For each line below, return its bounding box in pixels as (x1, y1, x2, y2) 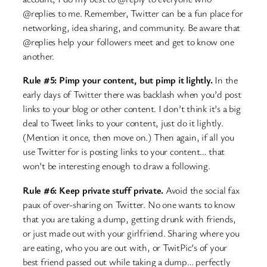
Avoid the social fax (165, 183, 240, 197)
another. (23, 49, 55, 63)
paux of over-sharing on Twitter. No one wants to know (23, 197, 235, 211)
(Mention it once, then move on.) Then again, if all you (23, 131, 234, 144)
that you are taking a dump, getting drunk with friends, (23, 212, 236, 225)
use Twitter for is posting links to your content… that (23, 145, 225, 159)
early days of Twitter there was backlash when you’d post (23, 88, 241, 101)
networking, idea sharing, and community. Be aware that (23, 21, 241, 35)
